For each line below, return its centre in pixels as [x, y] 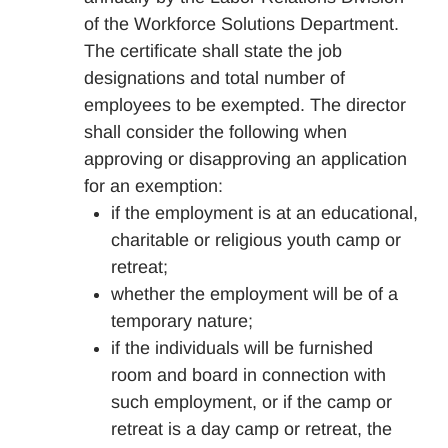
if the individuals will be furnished [242, 348]
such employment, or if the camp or [251, 402]
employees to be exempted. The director [245, 105]
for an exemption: [153, 186]
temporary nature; [182, 321]
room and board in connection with [248, 375]
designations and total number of [214, 78]
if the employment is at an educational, [264, 213]
